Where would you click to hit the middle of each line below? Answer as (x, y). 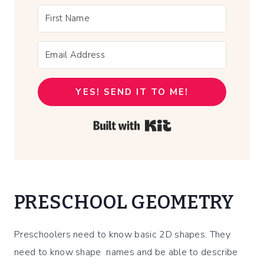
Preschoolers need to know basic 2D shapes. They (123, 235)
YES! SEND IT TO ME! (132, 92)
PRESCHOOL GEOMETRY (124, 202)
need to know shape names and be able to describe (126, 253)
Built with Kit (198, 124)
